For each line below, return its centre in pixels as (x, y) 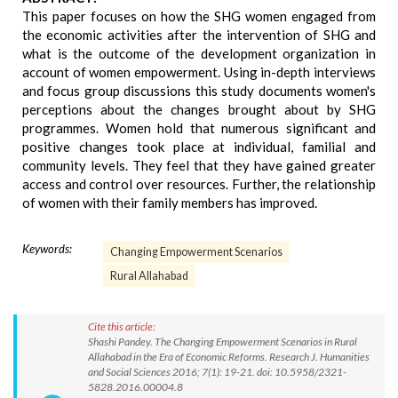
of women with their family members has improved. (170, 203)
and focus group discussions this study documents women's (199, 91)
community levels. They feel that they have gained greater (199, 165)
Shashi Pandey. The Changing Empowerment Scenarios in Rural (223, 342)
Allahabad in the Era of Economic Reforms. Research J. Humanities (229, 357)
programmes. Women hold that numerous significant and (199, 128)
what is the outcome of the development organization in (199, 53)
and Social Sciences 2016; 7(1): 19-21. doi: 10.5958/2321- (217, 372)
